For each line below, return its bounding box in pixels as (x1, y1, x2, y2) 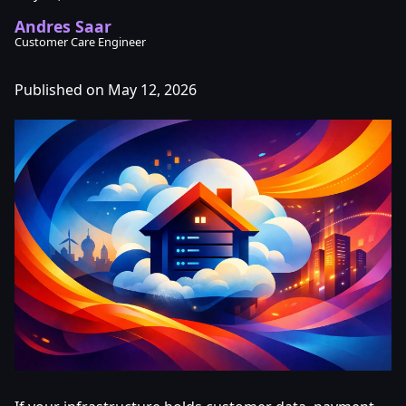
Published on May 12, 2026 (14, 80, 197, 100)
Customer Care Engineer (14, 34, 146, 50)
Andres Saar (14, 15, 111, 37)
